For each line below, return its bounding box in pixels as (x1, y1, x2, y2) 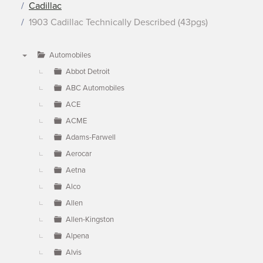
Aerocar (66, 149, 92, 159)
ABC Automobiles (66, 83, 124, 93)
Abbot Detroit (66, 67, 110, 76)
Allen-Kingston (66, 215, 114, 224)
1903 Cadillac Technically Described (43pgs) (29, 16, 208, 28)
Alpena (66, 231, 89, 241)
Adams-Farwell (66, 133, 116, 142)
